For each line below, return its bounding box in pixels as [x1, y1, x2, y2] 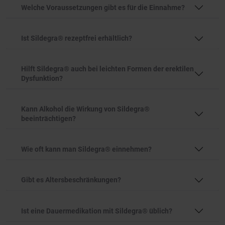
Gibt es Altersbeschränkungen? [21, 176, 121, 184]
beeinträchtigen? [21, 114, 76, 123]
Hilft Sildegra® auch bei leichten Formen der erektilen [21, 65, 194, 73]
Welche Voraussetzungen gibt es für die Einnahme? [21, 3, 185, 12]
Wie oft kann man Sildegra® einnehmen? [21, 145, 152, 153]
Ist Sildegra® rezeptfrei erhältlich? [21, 34, 132, 43]
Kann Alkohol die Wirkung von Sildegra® [21, 104, 150, 113]
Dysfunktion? [21, 74, 63, 83]
